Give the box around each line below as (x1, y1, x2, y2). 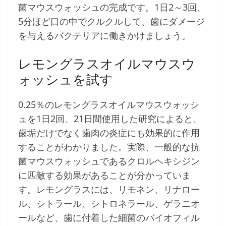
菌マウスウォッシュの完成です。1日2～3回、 (18, 1, 206, 14)
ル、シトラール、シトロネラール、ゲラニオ (18, 197, 200, 210)
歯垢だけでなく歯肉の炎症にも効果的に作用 (18, 127, 200, 139)
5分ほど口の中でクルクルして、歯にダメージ (18, 15, 205, 28)
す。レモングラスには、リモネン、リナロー (18, 183, 200, 196)
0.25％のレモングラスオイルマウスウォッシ (18, 98, 199, 111)
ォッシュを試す (18, 70, 113, 89)
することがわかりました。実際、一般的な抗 (18, 141, 200, 153)
